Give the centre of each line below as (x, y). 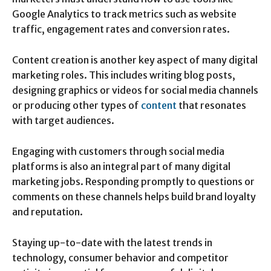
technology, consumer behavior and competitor (120, 257)
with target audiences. (63, 120)
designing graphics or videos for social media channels (135, 90)
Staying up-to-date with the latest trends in (112, 242)
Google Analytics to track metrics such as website (124, 14)
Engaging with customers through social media (118, 151)
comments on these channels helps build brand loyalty (134, 196)
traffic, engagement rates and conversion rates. (121, 29)
